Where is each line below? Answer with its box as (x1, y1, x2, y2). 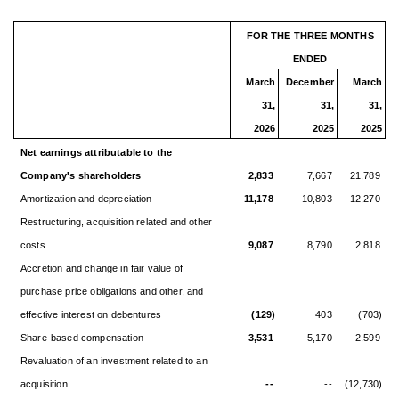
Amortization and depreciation (20, 192, 152, 204)
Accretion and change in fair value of (20, 262, 183, 273)
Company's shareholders (20, 169, 142, 181)
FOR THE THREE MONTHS (246, 29, 374, 41)
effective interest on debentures (20, 308, 162, 320)
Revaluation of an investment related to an (20, 354, 208, 366)
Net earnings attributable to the (20, 146, 173, 158)
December (286, 76, 335, 87)
